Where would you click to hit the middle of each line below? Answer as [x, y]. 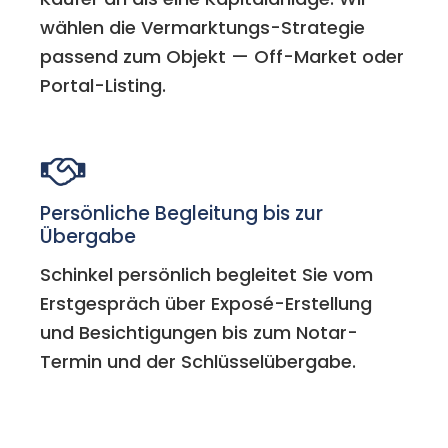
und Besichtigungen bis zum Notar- [199, 333]
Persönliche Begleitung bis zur [182, 214]
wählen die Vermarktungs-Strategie [203, 28]
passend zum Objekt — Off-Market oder [222, 57]
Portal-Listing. [103, 86]
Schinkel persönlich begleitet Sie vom [207, 275]
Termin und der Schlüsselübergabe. [198, 362]
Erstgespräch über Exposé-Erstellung [206, 304]
